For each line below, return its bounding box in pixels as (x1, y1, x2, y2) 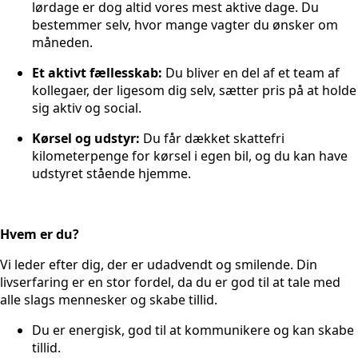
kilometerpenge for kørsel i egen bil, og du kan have (32, 146, 348, 165)
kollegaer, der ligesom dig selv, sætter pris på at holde (32, 81, 356, 99)
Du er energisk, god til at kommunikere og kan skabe (32, 320, 354, 339)
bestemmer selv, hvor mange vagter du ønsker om (32, 15, 338, 34)
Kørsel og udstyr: (32, 129, 140, 147)
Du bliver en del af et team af (162, 63, 340, 82)
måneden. (32, 33, 93, 51)
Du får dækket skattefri (140, 129, 284, 147)
